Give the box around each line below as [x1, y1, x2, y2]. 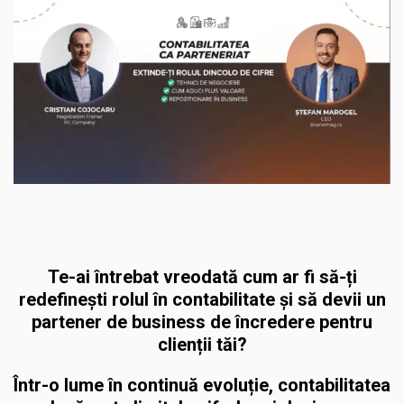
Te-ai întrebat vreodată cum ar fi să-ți [47, 266, 357, 289]
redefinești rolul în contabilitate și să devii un [18, 289, 386, 311]
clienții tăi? [157, 334, 247, 356]
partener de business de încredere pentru [32, 311, 372, 334]
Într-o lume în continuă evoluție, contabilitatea [14, 374, 390, 397]
